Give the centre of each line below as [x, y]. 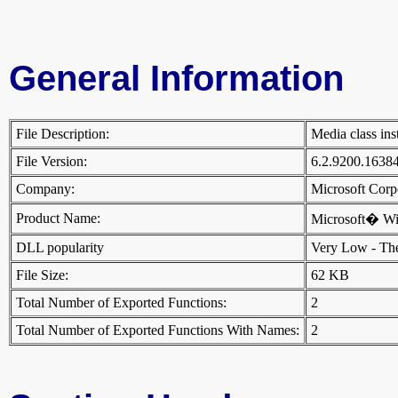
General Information [176, 79]
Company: [45, 189]
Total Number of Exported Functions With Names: [158, 330]
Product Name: [58, 219]
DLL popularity [60, 248]
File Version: [52, 162]
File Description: [63, 134]
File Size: [42, 275]
